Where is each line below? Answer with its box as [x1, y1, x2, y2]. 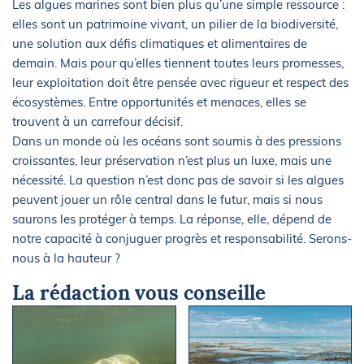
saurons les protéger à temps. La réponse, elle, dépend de [12, 211, 331, 227]
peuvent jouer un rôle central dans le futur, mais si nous [12, 192, 323, 208]
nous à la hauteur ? [12, 250, 120, 266]
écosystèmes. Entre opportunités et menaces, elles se [12, 94, 306, 110]
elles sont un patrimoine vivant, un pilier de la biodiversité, [12, 16, 338, 32]
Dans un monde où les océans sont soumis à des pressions [12, 133, 341, 149]
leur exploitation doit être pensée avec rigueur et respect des [12, 75, 349, 91]
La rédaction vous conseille [12, 280, 266, 306]
